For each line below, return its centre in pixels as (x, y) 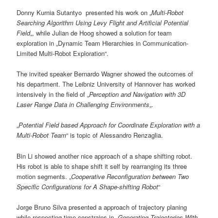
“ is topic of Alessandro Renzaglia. (115, 135)
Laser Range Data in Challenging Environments (83, 105)
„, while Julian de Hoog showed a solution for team (101, 33)
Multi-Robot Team (42, 135)
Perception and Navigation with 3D (137, 94)
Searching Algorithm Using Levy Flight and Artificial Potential (103, 23)
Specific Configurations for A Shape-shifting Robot (88, 186)
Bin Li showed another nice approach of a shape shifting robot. (105, 156)
